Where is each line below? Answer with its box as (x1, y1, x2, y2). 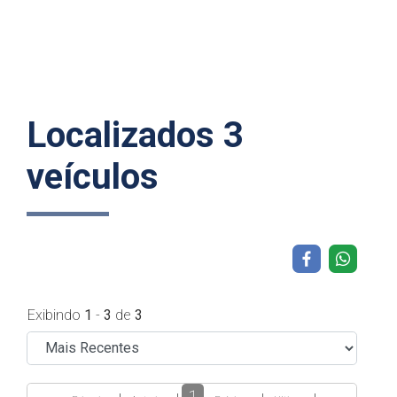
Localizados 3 (27, 113, 244, 156)
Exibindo (27, 306, 84, 323)
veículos (27, 155, 159, 198)
